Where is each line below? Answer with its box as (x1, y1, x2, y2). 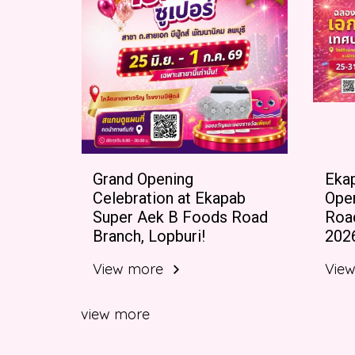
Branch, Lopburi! (93, 226, 205, 246)
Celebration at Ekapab (93, 188, 246, 208)
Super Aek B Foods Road (93, 207, 268, 227)
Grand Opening (93, 169, 193, 189)
